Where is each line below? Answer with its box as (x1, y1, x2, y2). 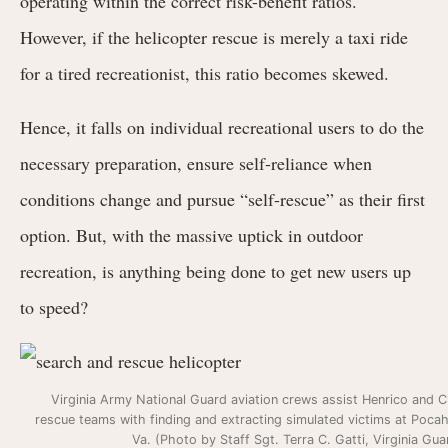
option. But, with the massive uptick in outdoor (20, 222, 363, 247)
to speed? (20, 294, 88, 319)
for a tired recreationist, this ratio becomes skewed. (20, 60, 395, 85)
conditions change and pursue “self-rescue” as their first (20, 186, 425, 211)
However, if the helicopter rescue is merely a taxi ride (20, 24, 408, 49)
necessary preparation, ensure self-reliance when (20, 150, 372, 175)
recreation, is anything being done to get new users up (20, 258, 411, 283)
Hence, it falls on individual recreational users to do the (20, 114, 424, 139)
